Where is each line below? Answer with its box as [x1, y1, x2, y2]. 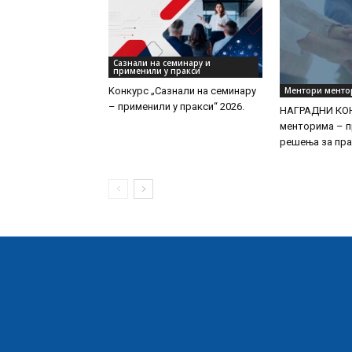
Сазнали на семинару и [113, 57, 211, 69]
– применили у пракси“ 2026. [108, 101, 244, 113]
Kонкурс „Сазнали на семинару [108, 85, 256, 97]
